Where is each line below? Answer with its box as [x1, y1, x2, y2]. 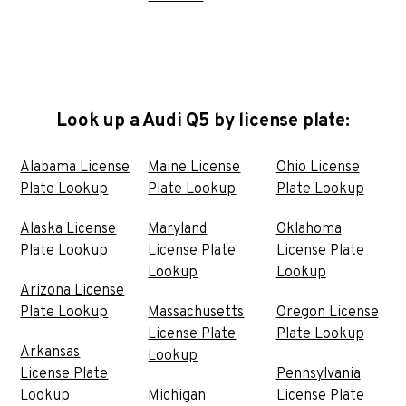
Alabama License [20, 158, 130, 177]
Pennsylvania [275, 364, 361, 383]
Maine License [148, 158, 241, 177]
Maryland [148, 219, 208, 238]
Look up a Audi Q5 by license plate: [56, 109, 350, 133]
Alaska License [20, 219, 117, 238]
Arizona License [20, 281, 125, 300]
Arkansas [20, 343, 81, 362]
